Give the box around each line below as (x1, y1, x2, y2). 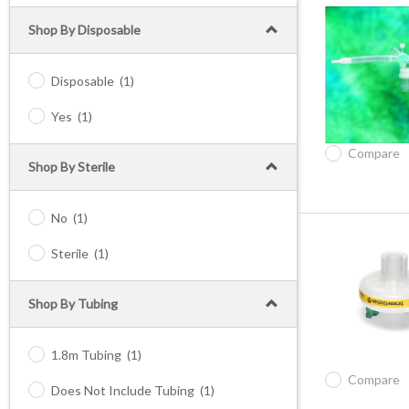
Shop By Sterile (28, 159, 115, 174)
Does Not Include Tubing (51, 383, 194, 398)
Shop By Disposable (28, 22, 141, 37)
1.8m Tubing (51, 347, 121, 362)
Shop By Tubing (28, 296, 118, 311)
